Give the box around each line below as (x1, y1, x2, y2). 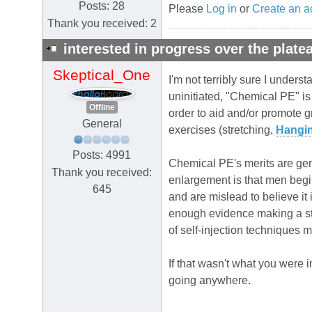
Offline (88, 102, 115, 112)
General (81, 117, 122, 130)
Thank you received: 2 (47, 17, 157, 29)
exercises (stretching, (169, 124, 276, 136)
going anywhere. (169, 274, 251, 287)
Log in (206, 3, 237, 15)
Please (169, 3, 206, 15)
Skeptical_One (53, 67, 150, 84)
